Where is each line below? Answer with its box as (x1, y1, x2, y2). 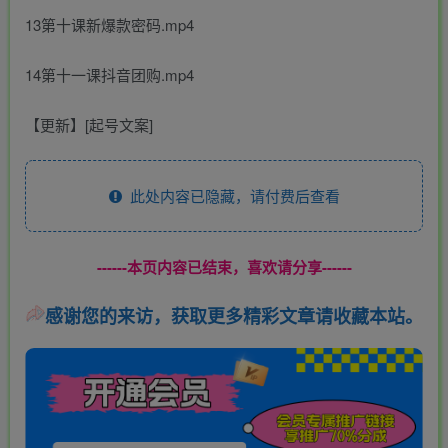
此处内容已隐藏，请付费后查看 (121, 185, 340, 207)
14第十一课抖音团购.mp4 (25, 64, 194, 86)
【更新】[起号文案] (25, 114, 153, 136)
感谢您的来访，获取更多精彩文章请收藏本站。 (44, 303, 423, 330)
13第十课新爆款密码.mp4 (25, 14, 194, 36)
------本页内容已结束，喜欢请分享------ (96, 256, 352, 279)
